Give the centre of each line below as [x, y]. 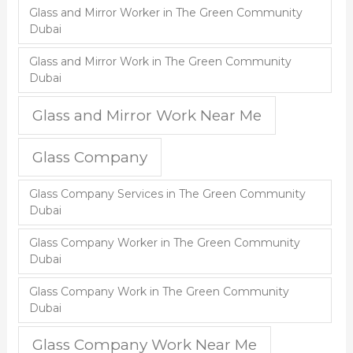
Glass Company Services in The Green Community [167, 193]
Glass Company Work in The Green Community [159, 291]
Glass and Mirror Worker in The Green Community [165, 13]
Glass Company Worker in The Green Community [164, 242]
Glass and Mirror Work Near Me [147, 115]
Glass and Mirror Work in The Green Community [160, 62]
